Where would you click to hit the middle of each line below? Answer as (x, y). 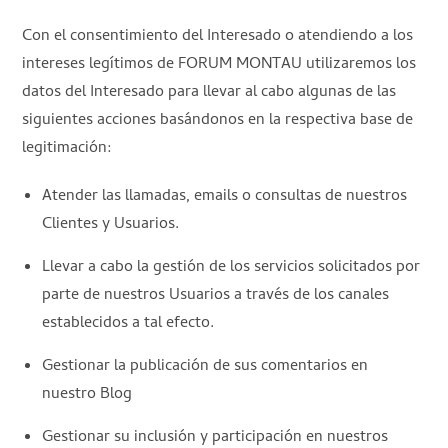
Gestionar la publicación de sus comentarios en (205, 366)
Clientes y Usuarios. (111, 224)
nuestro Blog (87, 394)
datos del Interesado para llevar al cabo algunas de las (209, 92)
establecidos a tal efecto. (128, 323)
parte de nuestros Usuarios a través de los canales (216, 295)
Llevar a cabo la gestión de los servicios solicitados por (231, 267)
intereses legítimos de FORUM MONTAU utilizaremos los (219, 64)
